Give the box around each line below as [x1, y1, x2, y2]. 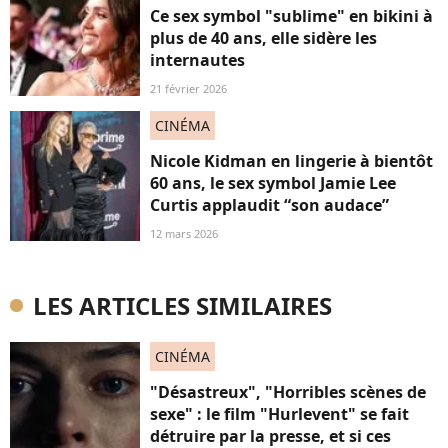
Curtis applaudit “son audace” [150, 194, 389, 217]
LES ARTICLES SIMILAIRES [33, 289, 332, 323]
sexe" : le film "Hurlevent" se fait [150, 403, 409, 426]
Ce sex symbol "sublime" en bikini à [150, 5, 433, 28]
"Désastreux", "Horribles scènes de [150, 381, 426, 404]
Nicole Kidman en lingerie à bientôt [150, 150, 433, 173]
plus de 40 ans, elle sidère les [150, 27, 377, 50]
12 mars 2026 [150, 226, 218, 242]
